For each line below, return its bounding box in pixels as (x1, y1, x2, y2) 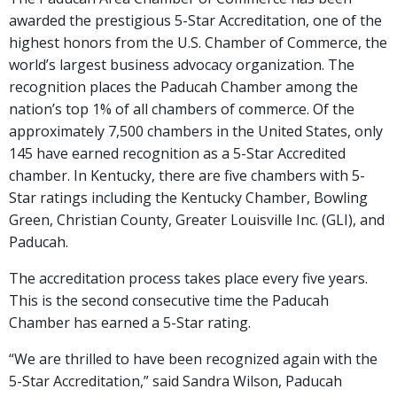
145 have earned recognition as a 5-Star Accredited (9, 144, 346, 163)
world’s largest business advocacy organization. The (9, 55, 354, 74)
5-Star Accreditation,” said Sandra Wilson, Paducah (9, 371, 342, 391)
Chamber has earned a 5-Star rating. (9, 313, 251, 332)
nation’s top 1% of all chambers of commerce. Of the (9, 99, 354, 119)
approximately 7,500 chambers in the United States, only (9, 121, 383, 141)
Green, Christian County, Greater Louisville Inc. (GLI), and (9, 210, 385, 230)
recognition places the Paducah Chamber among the (9, 77, 358, 97)
